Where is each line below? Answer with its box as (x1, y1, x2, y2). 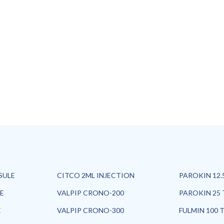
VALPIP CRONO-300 (57, 206, 124, 214)
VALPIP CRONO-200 (57, 188, 124, 197)
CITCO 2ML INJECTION (57, 171, 134, 179)
